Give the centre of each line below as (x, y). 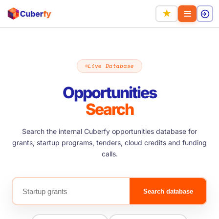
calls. (109, 154)
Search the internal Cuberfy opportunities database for (109, 131)
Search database (168, 191)
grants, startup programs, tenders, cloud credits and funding (109, 142)
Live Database (111, 66)
